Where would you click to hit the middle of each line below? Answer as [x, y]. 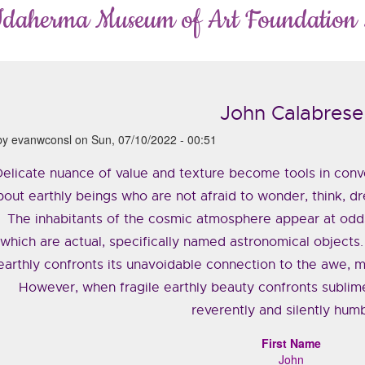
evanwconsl [41, 140]
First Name [292, 343]
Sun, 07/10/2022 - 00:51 [154, 140]
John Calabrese [291, 114]
